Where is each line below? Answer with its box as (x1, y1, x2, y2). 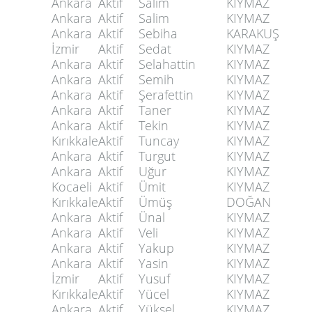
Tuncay (139, 132, 179, 149)
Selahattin (139, 56, 196, 72)
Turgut (139, 148, 175, 164)
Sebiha (139, 25, 178, 42)
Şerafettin (139, 86, 194, 103)
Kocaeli (52, 178, 92, 195)
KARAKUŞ (226, 25, 279, 42)
